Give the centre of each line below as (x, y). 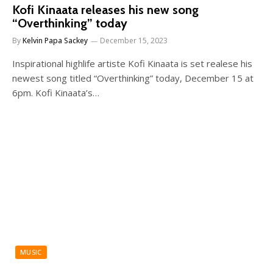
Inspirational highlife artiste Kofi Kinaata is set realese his (132, 63)
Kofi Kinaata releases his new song (105, 10)
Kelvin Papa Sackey (55, 41)
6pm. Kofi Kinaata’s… (56, 93)
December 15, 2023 (134, 41)
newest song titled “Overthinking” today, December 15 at (133, 78)
